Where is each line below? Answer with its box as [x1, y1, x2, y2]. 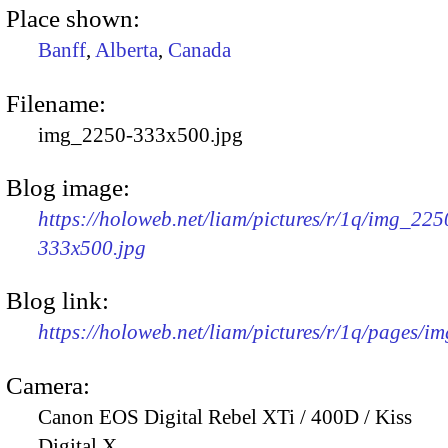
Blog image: [6, 173, 130, 201]
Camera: [6, 371, 90, 399]
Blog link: [6, 287, 109, 315]
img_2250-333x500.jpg [38, 122, 243, 147]
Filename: [6, 89, 106, 117]
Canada [168, 38, 231, 63]
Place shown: [6, 5, 140, 33]
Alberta [95, 38, 158, 63]
